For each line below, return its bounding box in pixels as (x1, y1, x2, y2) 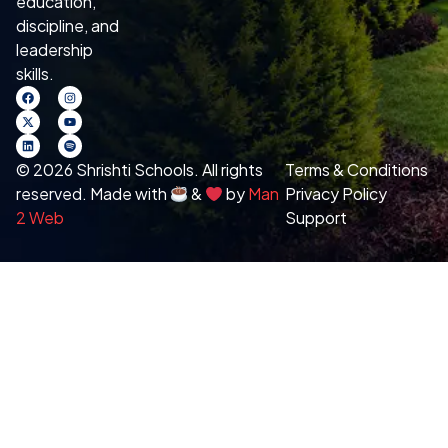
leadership (16, 38, 93, 60)
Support (285, 206, 348, 228)
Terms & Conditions (285, 158, 429, 180)
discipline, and (16, 14, 119, 36)
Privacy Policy (285, 182, 388, 204)
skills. (16, 62, 54, 84)
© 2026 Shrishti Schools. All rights (16, 158, 263, 180)
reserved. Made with (16, 182, 170, 204)
